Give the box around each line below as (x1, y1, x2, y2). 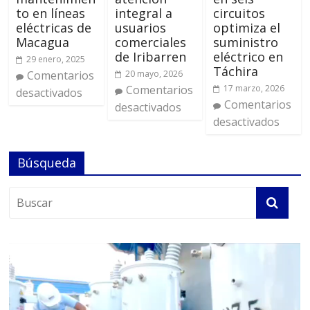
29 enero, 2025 (26, 53, 86, 66)
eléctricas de (16, 19, 92, 37)
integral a (114, 5, 172, 22)
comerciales (114, 34, 186, 51)
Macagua (16, 34, 70, 51)
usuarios (114, 19, 166, 37)
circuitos (212, 5, 265, 22)
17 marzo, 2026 (223, 82, 284, 95)
